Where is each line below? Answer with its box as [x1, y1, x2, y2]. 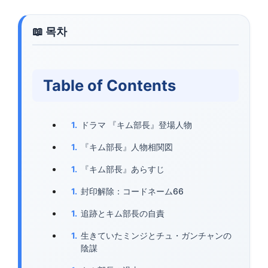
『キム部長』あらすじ [81, 163, 165, 174]
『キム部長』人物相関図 [81, 141, 173, 152]
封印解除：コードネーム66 [81, 185, 184, 196]
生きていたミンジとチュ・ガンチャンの [81, 230, 232, 240]
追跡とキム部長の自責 [81, 208, 165, 218]
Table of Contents [43, 75, 176, 95]
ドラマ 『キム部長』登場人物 [81, 119, 192, 130]
